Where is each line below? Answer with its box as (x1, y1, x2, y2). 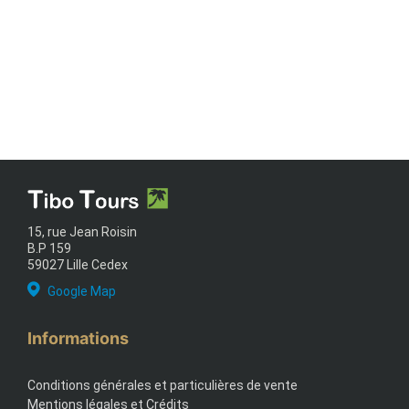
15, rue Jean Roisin (27, 225, 137, 240)
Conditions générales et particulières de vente (27, 378, 298, 393)
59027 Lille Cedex (27, 257, 128, 273)
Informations (27, 329, 129, 349)
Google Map (47, 284, 116, 299)
